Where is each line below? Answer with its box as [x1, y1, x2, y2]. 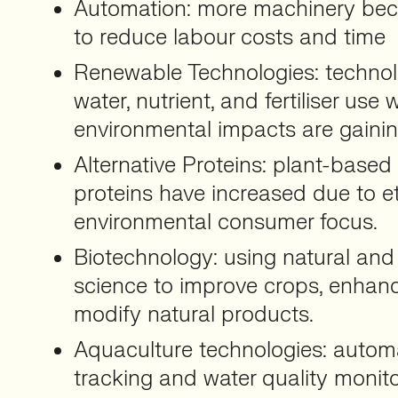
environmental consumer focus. [74, 209, 378, 236]
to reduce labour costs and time [74, 24, 386, 52]
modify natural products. [74, 301, 314, 329]
